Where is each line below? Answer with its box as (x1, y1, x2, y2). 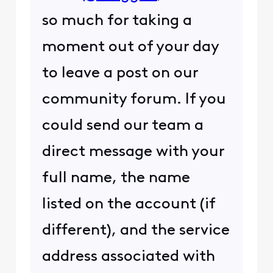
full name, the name (41, 170, 190, 186)
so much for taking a (41, 13, 192, 29)
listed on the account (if (41, 196, 215, 212)
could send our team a (41, 118, 204, 133)
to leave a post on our (41, 65, 198, 81)
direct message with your (41, 144, 224, 160)
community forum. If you (41, 91, 226, 107)
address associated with (41, 249, 215, 264)
